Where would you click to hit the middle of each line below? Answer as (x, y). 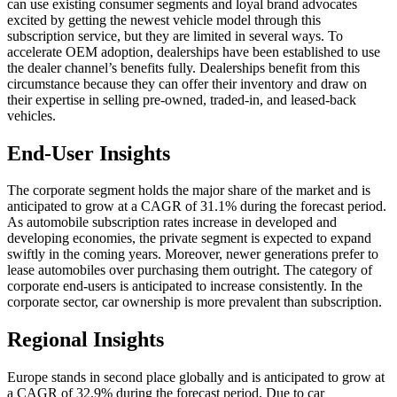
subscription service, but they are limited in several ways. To (175, 35)
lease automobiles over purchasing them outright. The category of (190, 270)
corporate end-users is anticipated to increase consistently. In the (185, 286)
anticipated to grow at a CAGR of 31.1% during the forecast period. (197, 206)
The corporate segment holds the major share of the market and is (189, 191)
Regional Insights (86, 340)
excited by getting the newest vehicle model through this (164, 19)
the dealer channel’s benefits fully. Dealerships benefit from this (183, 67)
